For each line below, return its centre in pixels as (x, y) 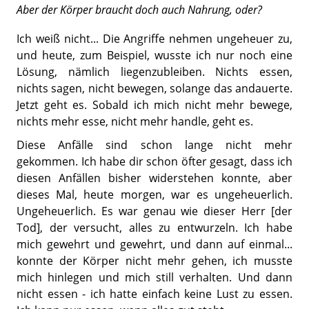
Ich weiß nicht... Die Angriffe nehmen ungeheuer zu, (154, 38)
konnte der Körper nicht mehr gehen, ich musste (154, 260)
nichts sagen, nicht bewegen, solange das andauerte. (154, 88)
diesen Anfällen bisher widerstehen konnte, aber (154, 178)
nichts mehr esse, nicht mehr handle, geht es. (135, 121)
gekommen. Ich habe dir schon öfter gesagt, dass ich (154, 161)
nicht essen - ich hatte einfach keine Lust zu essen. (154, 293)
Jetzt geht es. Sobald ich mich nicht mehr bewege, (154, 104)
